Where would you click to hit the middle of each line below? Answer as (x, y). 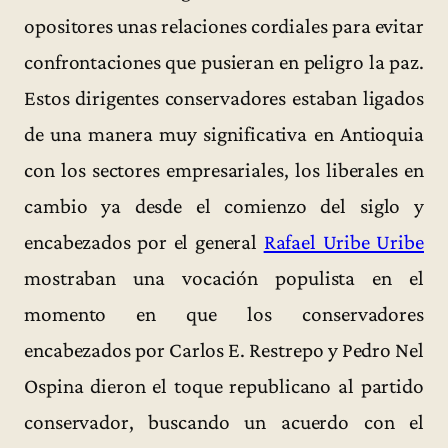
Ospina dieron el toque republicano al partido (224, 385)
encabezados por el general (144, 241)
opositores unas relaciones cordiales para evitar (224, 25)
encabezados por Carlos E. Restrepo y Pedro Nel (224, 349)
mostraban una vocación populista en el (224, 277)
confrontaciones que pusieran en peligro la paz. (224, 61)
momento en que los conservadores (224, 313)
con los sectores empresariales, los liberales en (224, 169)
